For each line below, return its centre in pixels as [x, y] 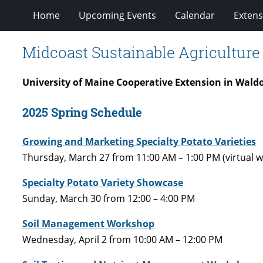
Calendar [195, 15]
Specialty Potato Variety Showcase [103, 182]
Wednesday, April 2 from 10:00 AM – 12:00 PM [122, 239]
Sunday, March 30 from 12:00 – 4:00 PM [109, 198]
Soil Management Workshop [88, 223]
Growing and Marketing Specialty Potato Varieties [139, 141]
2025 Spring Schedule [82, 112]
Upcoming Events [117, 15]
